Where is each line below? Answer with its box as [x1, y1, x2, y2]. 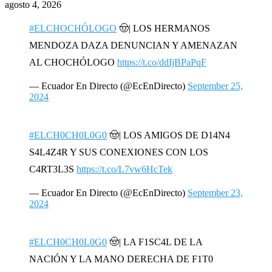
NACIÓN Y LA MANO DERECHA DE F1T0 [29, 253, 213, 264]
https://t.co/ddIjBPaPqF [117, 56, 206, 67]
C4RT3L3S [29, 163, 76, 174]
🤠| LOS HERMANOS [117, 22, 210, 33]
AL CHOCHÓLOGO [29, 56, 117, 67]
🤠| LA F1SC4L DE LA [107, 236, 202, 247]
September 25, [188, 80, 243, 91]
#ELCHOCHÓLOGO [29, 22, 117, 33]
